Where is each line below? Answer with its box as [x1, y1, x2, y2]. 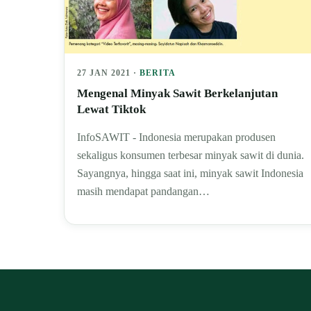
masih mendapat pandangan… [77, 185, 210, 197]
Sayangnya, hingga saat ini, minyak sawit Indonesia [77, 167, 303, 179]
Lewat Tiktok [77, 102, 146, 116]
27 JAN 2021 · [77, 67, 140, 78]
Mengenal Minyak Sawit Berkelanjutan [77, 86, 278, 100]
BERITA [139, 67, 176, 78]
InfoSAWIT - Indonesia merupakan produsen [77, 131, 276, 143]
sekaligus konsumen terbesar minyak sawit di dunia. [77, 149, 304, 161]
